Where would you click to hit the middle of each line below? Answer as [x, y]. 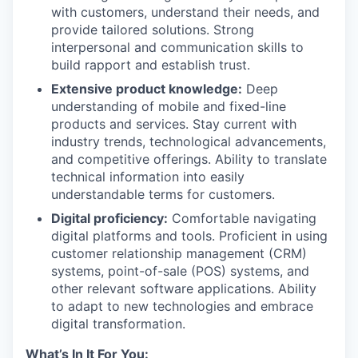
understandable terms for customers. [163, 195]
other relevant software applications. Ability [184, 289]
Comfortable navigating [242, 219]
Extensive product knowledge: [147, 89]
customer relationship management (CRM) [179, 254]
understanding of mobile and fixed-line [169, 107]
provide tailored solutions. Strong [153, 30]
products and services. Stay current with [174, 124]
